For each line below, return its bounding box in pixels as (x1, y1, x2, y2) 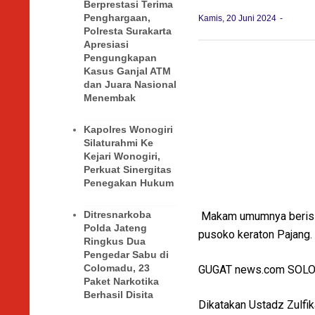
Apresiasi (84, 39, 129, 51)
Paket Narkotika (84, 276, 159, 288)
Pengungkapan (84, 52, 157, 64)
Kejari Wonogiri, (84, 150, 160, 162)
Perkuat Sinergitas (84, 164, 172, 176)
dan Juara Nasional (84, 79, 176, 91)
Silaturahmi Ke (84, 137, 153, 149)
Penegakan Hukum (84, 177, 174, 189)
